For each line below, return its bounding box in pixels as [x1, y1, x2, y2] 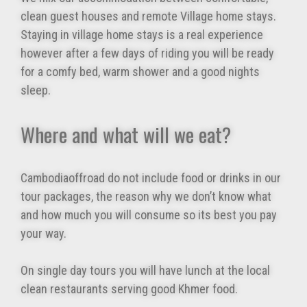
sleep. [21, 83, 51, 98]
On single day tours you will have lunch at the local [21, 263, 270, 278]
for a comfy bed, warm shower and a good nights [21, 64, 260, 79]
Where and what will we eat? [21, 119, 231, 149]
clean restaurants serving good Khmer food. [21, 282, 238, 297]
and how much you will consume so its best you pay [21, 208, 277, 223]
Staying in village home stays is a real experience [21, 27, 263, 42]
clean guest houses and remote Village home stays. [21, 9, 276, 24]
